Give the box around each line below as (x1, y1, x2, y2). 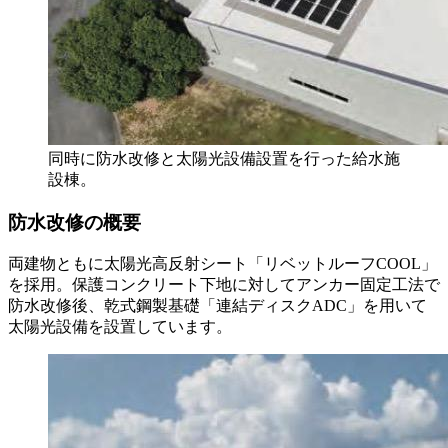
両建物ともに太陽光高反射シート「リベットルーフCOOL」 (8, 255, 437, 273)
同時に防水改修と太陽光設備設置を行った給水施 (48, 149, 400, 167)
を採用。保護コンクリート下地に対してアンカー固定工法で (8, 276, 440, 294)
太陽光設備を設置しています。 (8, 318, 232, 336)
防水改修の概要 (8, 211, 141, 233)
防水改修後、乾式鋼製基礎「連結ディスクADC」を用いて (8, 297, 427, 315)
